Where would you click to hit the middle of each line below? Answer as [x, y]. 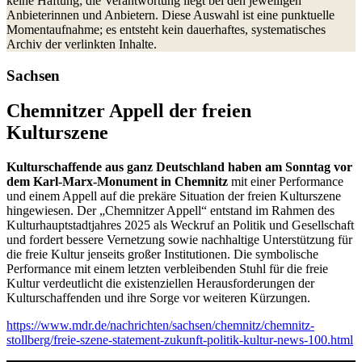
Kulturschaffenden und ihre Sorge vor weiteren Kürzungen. [158, 298]
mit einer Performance [286, 182]
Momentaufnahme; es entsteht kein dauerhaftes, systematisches [166, 29]
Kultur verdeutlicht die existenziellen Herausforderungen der [160, 284]
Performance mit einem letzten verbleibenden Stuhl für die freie [167, 269]
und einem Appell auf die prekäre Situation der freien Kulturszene [174, 196]
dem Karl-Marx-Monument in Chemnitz [117, 182]
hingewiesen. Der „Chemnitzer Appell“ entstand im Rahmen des [170, 211]
